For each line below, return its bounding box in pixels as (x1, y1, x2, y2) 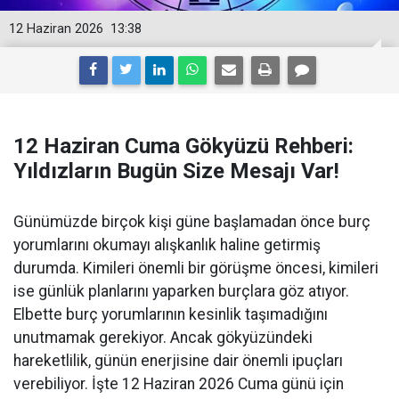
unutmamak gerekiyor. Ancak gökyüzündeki (13, 329, 313, 346)
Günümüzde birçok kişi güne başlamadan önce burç (13, 213, 370, 231)
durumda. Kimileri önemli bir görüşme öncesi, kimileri (13, 259, 379, 277)
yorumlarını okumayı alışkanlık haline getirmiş (13, 236, 321, 254)
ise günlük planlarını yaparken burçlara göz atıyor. (13, 282, 349, 300)
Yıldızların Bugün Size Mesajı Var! (13, 159, 339, 183)
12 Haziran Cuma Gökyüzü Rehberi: (13, 134, 354, 159)
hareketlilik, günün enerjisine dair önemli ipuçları (13, 352, 343, 370)
